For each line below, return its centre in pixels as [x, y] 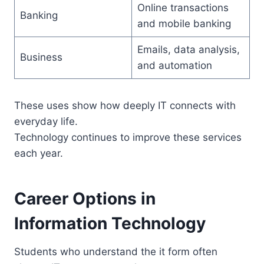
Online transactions [183, 8]
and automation [174, 66]
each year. [39, 154]
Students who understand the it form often [116, 252]
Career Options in [85, 199]
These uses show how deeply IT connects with [125, 106]
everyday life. [46, 122]
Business [41, 57]
